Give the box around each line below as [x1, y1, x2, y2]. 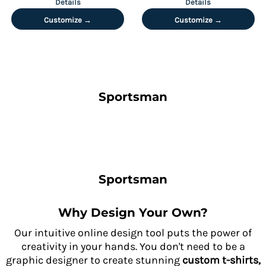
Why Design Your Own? [58, 205, 208, 220]
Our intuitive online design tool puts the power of [14, 226, 252, 239]
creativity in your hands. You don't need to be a [21, 240, 245, 253]
